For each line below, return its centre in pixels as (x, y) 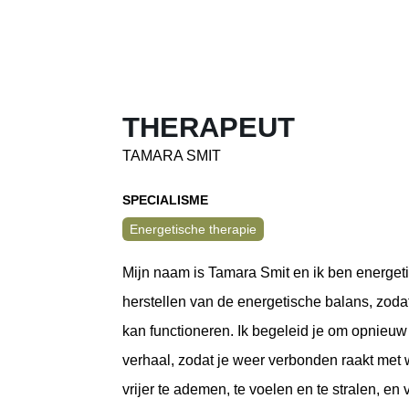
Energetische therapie (194, 229)
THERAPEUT (209, 127)
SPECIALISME (166, 199)
